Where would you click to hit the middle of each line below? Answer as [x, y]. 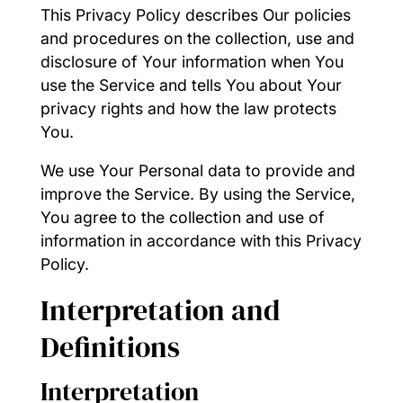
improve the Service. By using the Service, [197, 194]
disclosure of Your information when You [192, 61]
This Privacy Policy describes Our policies [195, 14]
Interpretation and [160, 310]
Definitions [110, 347]
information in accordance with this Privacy [201, 241]
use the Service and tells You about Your [191, 85]
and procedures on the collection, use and [197, 38]
